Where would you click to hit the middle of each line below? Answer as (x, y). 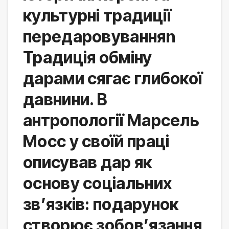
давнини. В (65, 100)
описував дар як (88, 163)
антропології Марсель (111, 121)
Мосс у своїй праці (96, 142)
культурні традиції (97, 16)
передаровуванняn (99, 37)
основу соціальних (98, 184)
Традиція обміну (88, 58)
